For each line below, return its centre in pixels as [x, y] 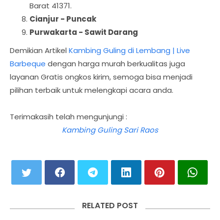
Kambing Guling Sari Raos [110, 130]
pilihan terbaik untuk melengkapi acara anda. [93, 90]
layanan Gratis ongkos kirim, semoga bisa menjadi [101, 77]
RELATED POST [110, 206]
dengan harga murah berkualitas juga [116, 64]
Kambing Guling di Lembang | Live [129, 50]
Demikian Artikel [39, 50]
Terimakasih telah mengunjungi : [69, 117]
